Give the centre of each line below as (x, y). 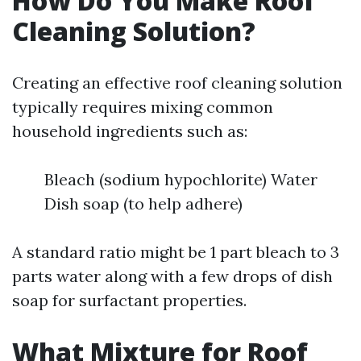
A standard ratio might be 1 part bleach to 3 (176, 252)
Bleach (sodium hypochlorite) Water (181, 179)
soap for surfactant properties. (129, 300)
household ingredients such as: (130, 131)
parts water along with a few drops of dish (172, 276)
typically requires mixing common (143, 107)
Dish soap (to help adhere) (143, 203)
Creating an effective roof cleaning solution (177, 83)
